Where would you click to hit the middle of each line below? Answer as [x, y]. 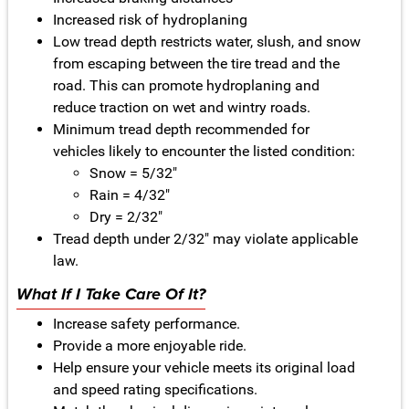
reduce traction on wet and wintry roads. [181, 108]
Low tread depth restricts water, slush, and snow [206, 42]
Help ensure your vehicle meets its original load [204, 368]
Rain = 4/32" [129, 195]
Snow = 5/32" [133, 173]
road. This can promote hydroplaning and [186, 86]
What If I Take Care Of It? [110, 295]
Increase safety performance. [146, 324]
